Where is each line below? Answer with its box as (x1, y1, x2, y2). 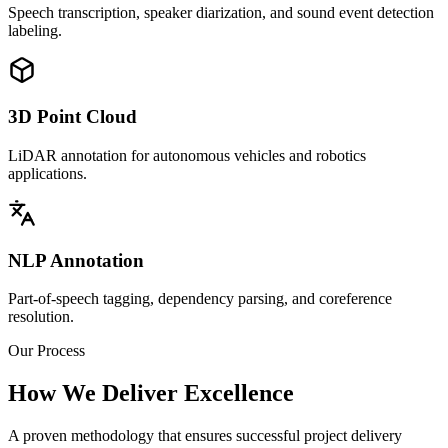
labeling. (8, 21, 62, 39)
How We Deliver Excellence (8, 380, 294, 407)
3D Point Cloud (8, 106, 137, 128)
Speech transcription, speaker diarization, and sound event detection (8, 3, 434, 21)
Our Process (8, 342, 85, 360)
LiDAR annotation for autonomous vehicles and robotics (8, 146, 366, 164)
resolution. (8, 308, 74, 326)
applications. (8, 164, 87, 182)
